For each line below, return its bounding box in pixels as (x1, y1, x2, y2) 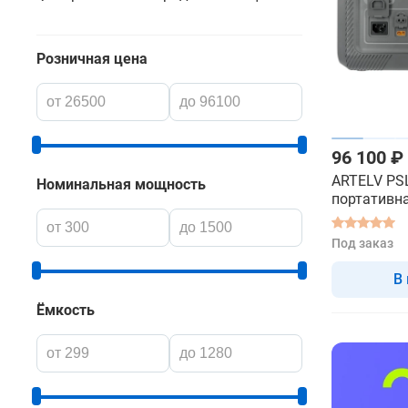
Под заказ (331, 236, 393, 250)
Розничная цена (36, 50, 148, 67)
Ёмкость (36, 301, 95, 319)
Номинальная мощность (36, 176, 206, 193)
